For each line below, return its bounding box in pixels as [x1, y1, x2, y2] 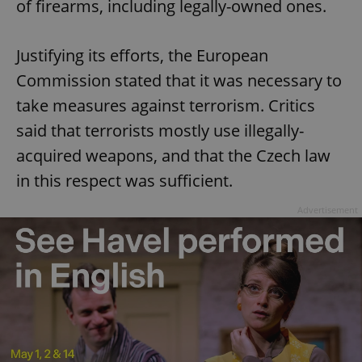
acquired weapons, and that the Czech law [16, 145, 330, 167]
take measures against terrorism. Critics [16, 95, 315, 117]
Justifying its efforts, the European [16, 44, 268, 67]
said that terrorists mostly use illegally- [16, 120, 304, 142]
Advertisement [297, 204, 358, 217]
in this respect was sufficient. [16, 170, 233, 192]
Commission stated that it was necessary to [16, 69, 342, 92]
